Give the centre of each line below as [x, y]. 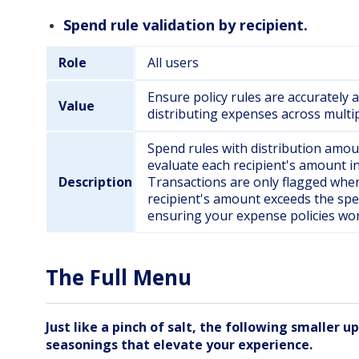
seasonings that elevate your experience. [179, 344]
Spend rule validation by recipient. [186, 25]
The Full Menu [119, 278]
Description [95, 182]
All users [173, 63]
